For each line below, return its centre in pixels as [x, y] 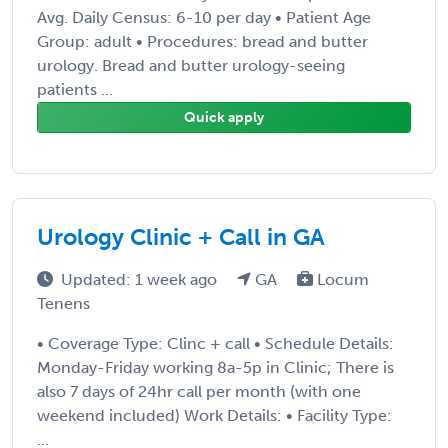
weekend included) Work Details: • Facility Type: [214, 415]
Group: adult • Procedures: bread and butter [202, 41]
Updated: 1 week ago [141, 279]
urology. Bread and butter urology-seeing [191, 65]
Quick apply [224, 117]
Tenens [63, 303]
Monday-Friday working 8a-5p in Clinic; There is [215, 367]
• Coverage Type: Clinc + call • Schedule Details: [215, 343]
